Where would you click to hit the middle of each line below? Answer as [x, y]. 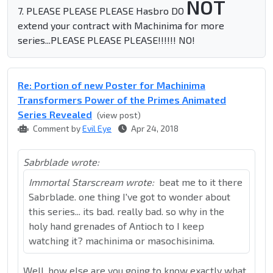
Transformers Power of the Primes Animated [122, 100]
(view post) [119, 115]
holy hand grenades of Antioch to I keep [116, 226]
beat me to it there [201, 182]
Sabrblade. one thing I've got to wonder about [129, 197]
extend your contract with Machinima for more [121, 26]
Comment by [57, 129]
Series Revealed [55, 115]
